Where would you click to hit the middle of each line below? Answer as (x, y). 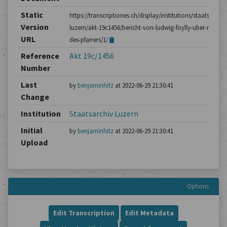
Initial (31, 130)
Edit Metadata (149, 213)
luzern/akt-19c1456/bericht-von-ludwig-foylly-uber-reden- (146, 27)
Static (32, 15)
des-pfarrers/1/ (89, 40)
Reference (40, 56)
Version (34, 27)
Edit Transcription (84, 213)
